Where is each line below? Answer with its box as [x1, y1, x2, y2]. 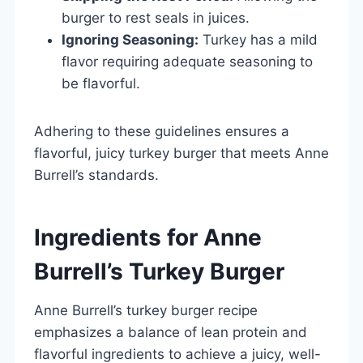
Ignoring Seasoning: [62, 31, 199, 48]
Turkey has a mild [199, 31, 318, 48]
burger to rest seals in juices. [62, 9, 250, 26]
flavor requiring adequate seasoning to [62, 53, 313, 70]
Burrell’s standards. [34, 166, 159, 183]
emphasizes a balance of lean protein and [34, 323, 307, 340]
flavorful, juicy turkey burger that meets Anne [34, 144, 329, 161]
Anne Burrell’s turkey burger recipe [34, 301, 258, 318]
